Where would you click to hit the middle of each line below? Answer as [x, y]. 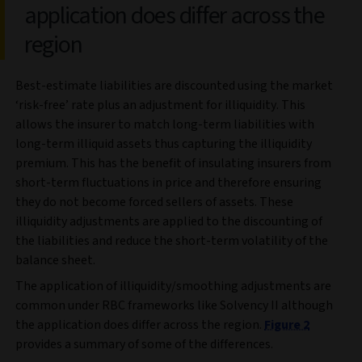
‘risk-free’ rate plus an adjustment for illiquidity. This [160, 105]
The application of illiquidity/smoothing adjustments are [173, 286]
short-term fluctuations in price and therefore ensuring [168, 183]
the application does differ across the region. [140, 325]
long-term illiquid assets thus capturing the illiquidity [164, 144]
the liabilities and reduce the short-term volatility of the [172, 241]
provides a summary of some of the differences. [145, 345]
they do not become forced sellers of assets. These [154, 202]
